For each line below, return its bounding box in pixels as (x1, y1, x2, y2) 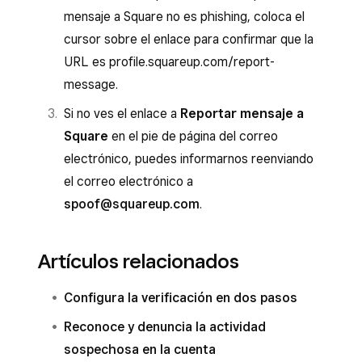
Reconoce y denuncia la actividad (64, 319, 266, 335)
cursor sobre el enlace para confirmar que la (64, 32, 314, 47)
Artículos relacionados (38, 249, 239, 273)
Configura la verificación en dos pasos (64, 290, 297, 305)
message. (64, 77, 118, 92)
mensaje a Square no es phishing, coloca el (64, 9, 305, 24)
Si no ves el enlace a (64, 106, 180, 121)
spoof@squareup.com (64, 196, 200, 212)
